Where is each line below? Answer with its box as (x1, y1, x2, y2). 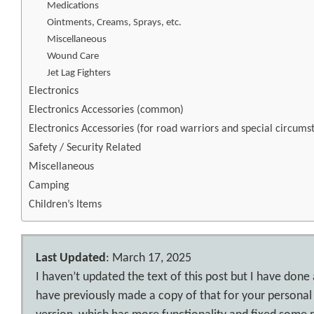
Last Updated (36, 252, 106, 266)
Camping (29, 180, 69, 192)
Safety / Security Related (29, 142, 141, 154)
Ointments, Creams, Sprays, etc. (46, 18, 182, 29)
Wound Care (46, 51, 99, 62)
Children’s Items (29, 199, 102, 211)
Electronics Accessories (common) (29, 104, 184, 116)
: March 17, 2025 (106, 252, 191, 266)
